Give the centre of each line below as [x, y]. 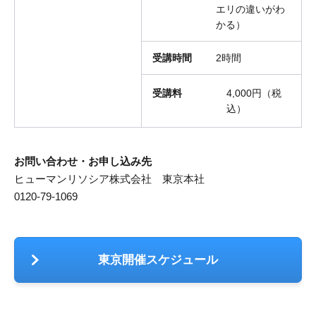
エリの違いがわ [250, 10]
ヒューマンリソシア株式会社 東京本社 [109, 179]
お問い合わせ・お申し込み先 [83, 162]
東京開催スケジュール [158, 260]
